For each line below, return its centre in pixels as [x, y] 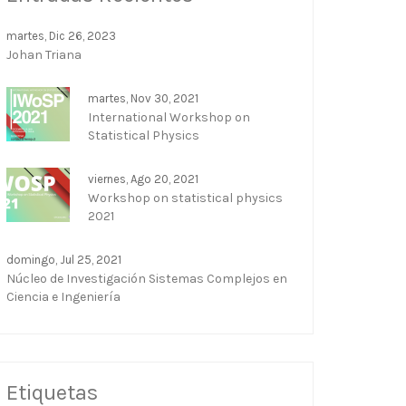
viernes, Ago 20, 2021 [143, 179]
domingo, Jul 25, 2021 [64, 260]
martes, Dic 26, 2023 [61, 36]
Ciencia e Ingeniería [63, 297]
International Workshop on [169, 117]
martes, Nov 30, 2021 [143, 98]
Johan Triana [44, 55]
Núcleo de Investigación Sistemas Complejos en [147, 279]
